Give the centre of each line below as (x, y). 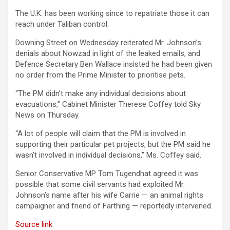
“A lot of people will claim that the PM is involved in (101, 134)
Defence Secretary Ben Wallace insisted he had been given (114, 64)
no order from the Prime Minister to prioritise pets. (100, 75)
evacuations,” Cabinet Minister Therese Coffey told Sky (108, 104)
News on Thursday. (47, 115)
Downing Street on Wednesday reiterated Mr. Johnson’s (108, 43)
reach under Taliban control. (62, 24)
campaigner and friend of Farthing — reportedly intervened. (114, 206)
